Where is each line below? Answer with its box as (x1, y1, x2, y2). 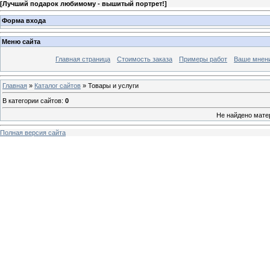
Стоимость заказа (117, 55, 172, 63)
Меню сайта (2, 38, 40, 46)
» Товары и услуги (81, 81, 139, 89)
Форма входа (2, 16, 46, 24)
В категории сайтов (2, 96, 61, 104)
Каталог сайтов (34, 81, 81, 89)
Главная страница (55, 55, 110, 63)
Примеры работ (179, 55, 227, 63)
